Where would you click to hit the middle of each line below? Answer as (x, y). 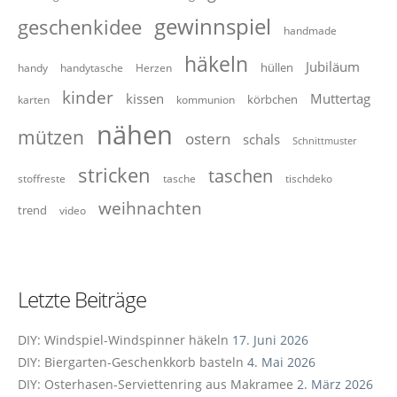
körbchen (272, 99)
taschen (241, 176)
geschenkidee (80, 27)
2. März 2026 (335, 384)
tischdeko (309, 178)
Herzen (154, 67)
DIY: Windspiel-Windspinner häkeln (123, 340)
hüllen (277, 67)
